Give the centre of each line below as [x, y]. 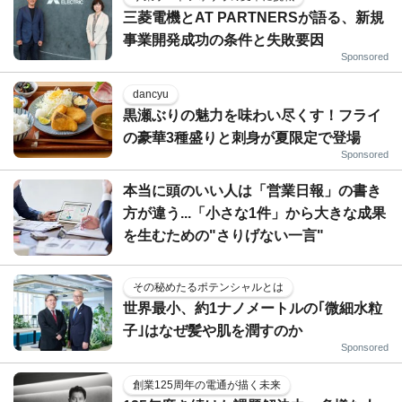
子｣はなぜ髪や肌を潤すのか [213, 330]
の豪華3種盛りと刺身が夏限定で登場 [242, 137]
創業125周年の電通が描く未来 [207, 385]
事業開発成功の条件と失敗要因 [223, 39]
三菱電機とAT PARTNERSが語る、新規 [253, 17]
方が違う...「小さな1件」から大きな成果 [254, 213]
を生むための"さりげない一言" [223, 235]
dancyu [151, 94]
